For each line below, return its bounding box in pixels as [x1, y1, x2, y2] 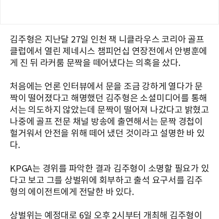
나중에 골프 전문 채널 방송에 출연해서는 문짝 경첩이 [10, 117, 203, 128]
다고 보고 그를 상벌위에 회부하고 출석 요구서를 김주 [10, 175, 203, 186]
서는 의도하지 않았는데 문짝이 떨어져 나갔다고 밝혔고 [10, 105, 209, 116]
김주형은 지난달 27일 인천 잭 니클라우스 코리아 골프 [10, 35, 204, 45]
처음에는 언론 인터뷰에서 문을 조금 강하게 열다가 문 [10, 82, 203, 92]
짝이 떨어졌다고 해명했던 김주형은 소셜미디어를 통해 [10, 93, 207, 104]
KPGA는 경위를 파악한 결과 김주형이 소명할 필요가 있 [10, 164, 209, 175]
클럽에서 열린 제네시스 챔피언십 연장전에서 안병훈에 [10, 46, 207, 57]
